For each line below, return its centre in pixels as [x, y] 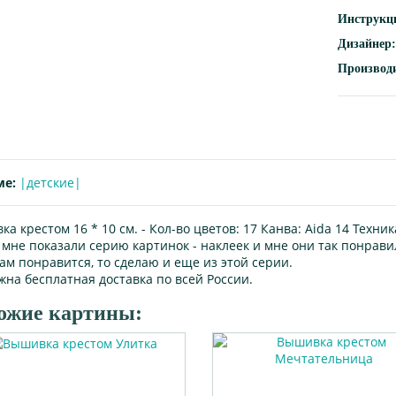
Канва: [281, 228]
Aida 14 [327, 228]
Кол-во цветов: [196, 228]
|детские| [50, 183]
